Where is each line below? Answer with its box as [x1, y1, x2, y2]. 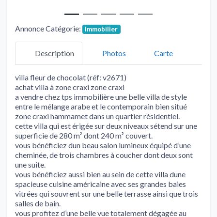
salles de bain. [15, 198, 61, 208]
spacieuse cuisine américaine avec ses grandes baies [15, 179, 186, 188]
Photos [102, 48, 126, 58]
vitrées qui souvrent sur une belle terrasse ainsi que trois [15, 188, 198, 198]
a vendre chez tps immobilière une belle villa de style [15, 92, 187, 101]
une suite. [15, 159, 46, 169]
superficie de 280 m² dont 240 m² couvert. [15, 130, 153, 140]
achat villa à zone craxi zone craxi [15, 82, 124, 92]
